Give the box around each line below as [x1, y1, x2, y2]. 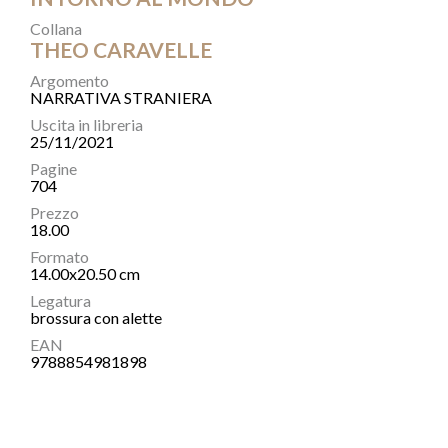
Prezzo [30, 203, 79, 222]
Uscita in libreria [30, 115, 143, 134]
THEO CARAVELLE [30, 37, 212, 62]
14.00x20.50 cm [30, 264, 140, 283]
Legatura [30, 291, 91, 310]
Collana [30, 19, 82, 38]
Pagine [30, 159, 77, 178]
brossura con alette [30, 308, 162, 327]
